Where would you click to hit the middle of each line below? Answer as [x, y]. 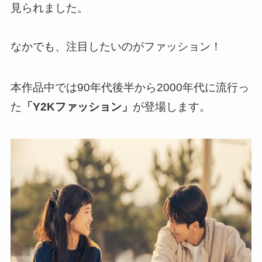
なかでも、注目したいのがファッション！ [116, 46]
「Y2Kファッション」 [77, 107]
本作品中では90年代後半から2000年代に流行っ [130, 88]
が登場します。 [171, 107]
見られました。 [49, 8]
